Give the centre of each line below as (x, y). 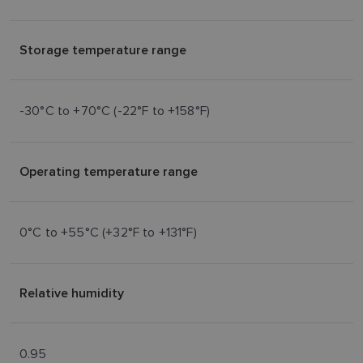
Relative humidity (72, 293)
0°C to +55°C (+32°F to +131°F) (108, 232)
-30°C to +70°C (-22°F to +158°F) (115, 111)
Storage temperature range (103, 50)
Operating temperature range (109, 171)
